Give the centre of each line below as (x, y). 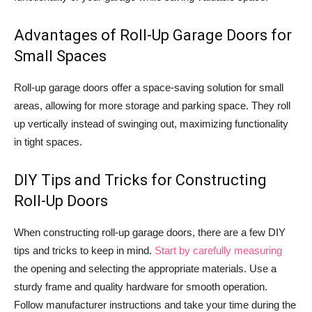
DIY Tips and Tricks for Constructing (140, 180)
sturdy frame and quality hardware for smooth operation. (141, 287)
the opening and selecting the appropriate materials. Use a (145, 269)
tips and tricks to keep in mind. (84, 251)
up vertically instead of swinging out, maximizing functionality (151, 124)
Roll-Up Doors (61, 201)
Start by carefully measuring (218, 251)
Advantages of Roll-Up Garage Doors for (153, 36)
